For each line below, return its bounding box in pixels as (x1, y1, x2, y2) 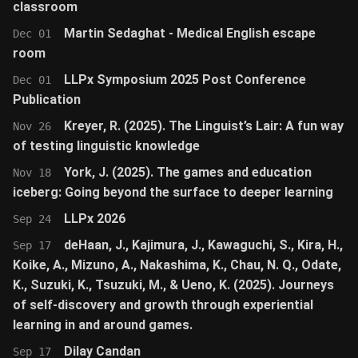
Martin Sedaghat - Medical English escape (64, 26, 316, 41)
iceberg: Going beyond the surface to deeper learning (13, 185, 333, 200)
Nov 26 (13, 120, 51, 133)
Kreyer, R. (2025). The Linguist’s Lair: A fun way (64, 118, 344, 133)
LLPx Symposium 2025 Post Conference (64, 72, 306, 87)
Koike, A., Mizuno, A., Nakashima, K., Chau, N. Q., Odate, (13, 257, 341, 272)
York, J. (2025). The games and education (64, 165, 312, 180)
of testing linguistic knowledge (13, 138, 200, 153)
